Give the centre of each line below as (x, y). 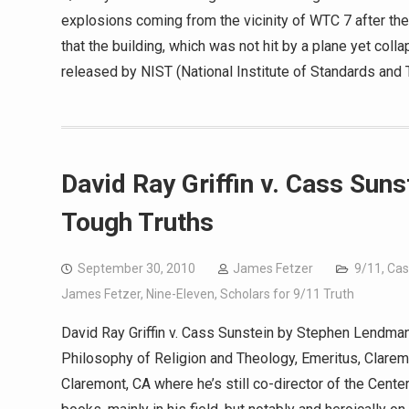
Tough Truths (137, 222)
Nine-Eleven (180, 294)
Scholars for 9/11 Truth (287, 294)
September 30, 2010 (136, 268)
